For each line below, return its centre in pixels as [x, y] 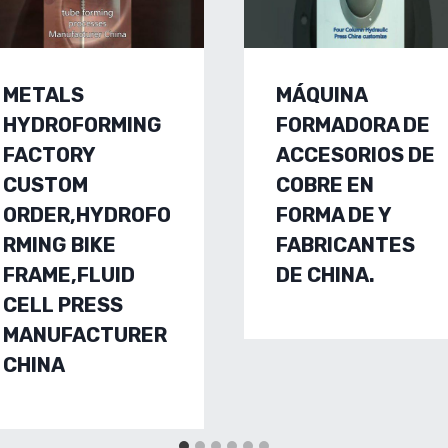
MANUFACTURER [84, 334]
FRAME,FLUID [68, 274]
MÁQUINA [321, 94]
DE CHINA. [325, 274]
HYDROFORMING [82, 124]
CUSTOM [45, 184]
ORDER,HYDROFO [86, 214]
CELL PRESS [62, 304]
